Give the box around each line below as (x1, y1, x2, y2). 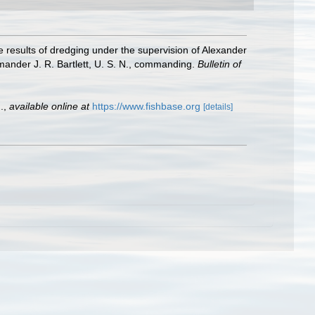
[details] (203, 102, 233, 112)
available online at (9, 101, 89, 112)
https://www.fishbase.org (92, 101, 200, 112)
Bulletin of (198, 58, 241, 70)
